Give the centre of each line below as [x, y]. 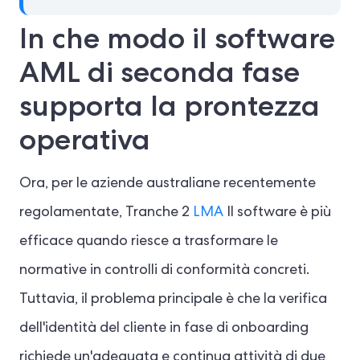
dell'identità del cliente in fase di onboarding [164, 329]
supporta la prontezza [170, 106]
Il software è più [277, 213]
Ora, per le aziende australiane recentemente [168, 184]
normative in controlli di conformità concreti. [164, 271]
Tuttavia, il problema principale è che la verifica [173, 300]
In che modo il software [177, 39]
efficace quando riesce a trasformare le [149, 242]
